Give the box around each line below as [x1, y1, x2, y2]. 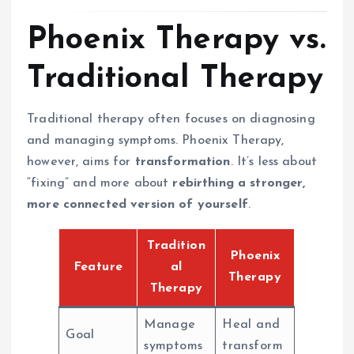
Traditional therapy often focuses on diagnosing [27, 112, 315, 126]
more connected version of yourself [27, 198, 248, 211]
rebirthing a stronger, [172, 176, 306, 190]
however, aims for [27, 155, 135, 168]
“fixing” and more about [27, 176, 173, 190]
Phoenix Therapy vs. [27, 24, 326, 57]
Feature [73, 260, 123, 273]
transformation [134, 155, 231, 168]
